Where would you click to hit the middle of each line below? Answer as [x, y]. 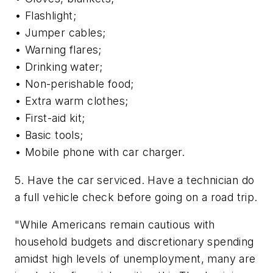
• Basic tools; [49, 135]
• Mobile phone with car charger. [100, 152]
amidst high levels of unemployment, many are [135, 259]
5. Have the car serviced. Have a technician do [135, 180]
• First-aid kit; [50, 118]
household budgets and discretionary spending [134, 242]
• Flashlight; [46, 15]
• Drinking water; [59, 66]
